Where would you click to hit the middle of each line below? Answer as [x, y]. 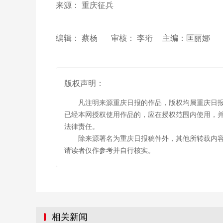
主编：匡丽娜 [189, 38]
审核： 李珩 [133, 38]
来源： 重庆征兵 [85, 5]
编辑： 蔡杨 [77, 38]
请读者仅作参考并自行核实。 [110, 151]
